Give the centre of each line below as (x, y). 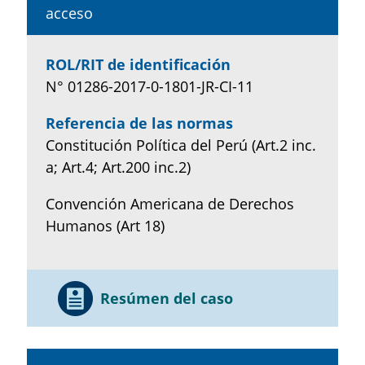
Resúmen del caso (166, 298)
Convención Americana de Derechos (169, 203)
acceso (69, 13)
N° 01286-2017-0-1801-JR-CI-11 (149, 86)
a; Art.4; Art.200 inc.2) (118, 167)
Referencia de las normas (139, 123)
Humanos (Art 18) (105, 225)
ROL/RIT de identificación (138, 64)
